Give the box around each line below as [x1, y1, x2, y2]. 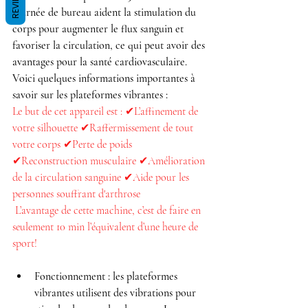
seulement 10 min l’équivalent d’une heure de [12, 220, 201, 234]
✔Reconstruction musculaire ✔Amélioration [12, 154, 208, 168]
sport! [12, 236, 37, 251]
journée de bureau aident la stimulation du [12, 5, 199, 20]
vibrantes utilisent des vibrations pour [34, 286, 199, 300]
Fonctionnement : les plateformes [34, 269, 180, 284]
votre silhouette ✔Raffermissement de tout [12, 121, 196, 135]
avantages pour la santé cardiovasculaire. [12, 55, 187, 69]
